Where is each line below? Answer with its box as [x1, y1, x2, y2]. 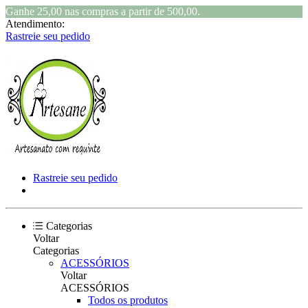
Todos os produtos [88, 294, 168, 306]
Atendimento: [5, 18, 65, 30]
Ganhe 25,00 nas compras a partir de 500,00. [5, 5, 200, 17]
